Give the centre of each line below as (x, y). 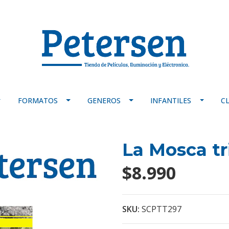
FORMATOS (38, 100)
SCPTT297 (162, 209)
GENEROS (104, 100)
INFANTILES (171, 100)
